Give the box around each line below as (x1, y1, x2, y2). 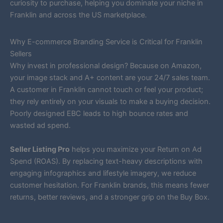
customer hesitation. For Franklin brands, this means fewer (10, 180, 209, 190)
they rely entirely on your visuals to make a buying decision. (10, 97, 211, 107)
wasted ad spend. (10, 121, 71, 130)
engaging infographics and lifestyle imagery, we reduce (10, 168, 196, 178)
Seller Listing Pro (10, 144, 70, 154)
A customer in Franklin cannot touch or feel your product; (10, 85, 203, 95)
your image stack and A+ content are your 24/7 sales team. (10, 73, 210, 83)
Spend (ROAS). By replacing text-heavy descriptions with (10, 156, 203, 166)
